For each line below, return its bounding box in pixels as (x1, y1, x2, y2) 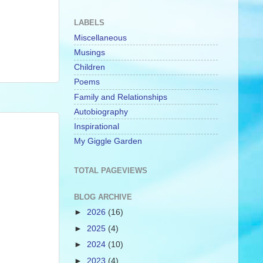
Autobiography (74, 106, 128, 116)
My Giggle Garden (74, 136, 142, 146)
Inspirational (74, 121, 119, 131)
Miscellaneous (74, 32, 127, 42)
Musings (74, 47, 105, 57)
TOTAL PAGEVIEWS (74, 166, 147, 175)
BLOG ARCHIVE (74, 192, 132, 201)
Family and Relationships (74, 92, 167, 102)
